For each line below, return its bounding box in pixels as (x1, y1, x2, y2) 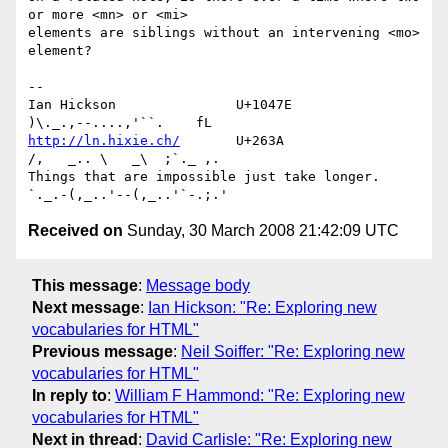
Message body (146, 276, 250, 294)
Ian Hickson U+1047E (28, 97, 292, 113)
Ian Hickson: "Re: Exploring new (148, 298, 377, 316)
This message (32, 276, 138, 294)
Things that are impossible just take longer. (28, 169, 380, 185)
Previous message (32, 342, 173, 360)
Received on (28, 222, 123, 240)
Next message (32, 298, 140, 316)
